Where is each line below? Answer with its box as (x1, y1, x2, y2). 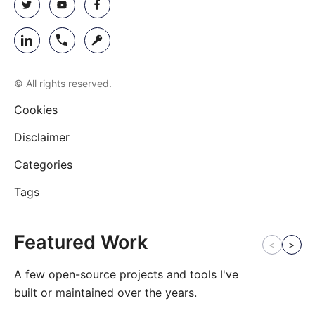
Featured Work (13, 231, 148, 254)
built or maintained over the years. (13, 285, 197, 300)
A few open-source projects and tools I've (13, 267, 238, 281)
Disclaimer (13, 130, 70, 144)
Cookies (13, 103, 58, 117)
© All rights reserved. (13, 77, 112, 89)
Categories (13, 157, 72, 172)
